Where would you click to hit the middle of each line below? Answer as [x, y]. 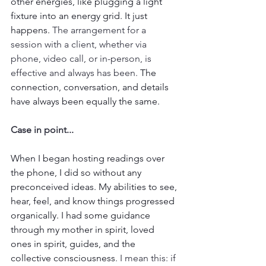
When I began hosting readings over [89, 159]
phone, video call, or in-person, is [82, 59]
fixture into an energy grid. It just [80, 16]
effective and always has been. [74, 73]
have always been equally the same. [86, 102]
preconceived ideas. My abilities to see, [95, 187]
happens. [31, 30]
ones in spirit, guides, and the [74, 244]
